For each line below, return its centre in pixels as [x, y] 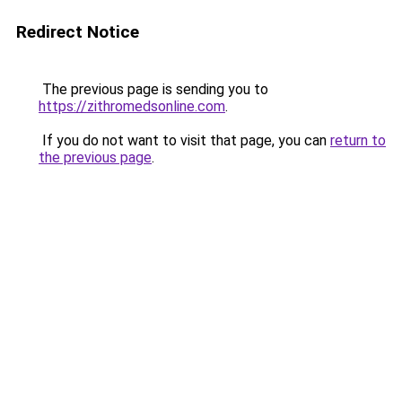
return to [358, 140]
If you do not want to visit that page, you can [184, 140]
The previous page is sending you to [153, 89]
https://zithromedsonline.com [132, 106]
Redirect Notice [78, 32]
